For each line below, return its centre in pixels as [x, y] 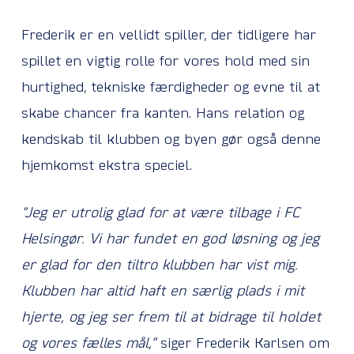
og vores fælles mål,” [88, 344]
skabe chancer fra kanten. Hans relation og [162, 114]
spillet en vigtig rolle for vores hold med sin [165, 62]
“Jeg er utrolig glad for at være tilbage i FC [160, 214]
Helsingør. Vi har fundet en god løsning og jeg [170, 240]
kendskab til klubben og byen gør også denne [171, 140]
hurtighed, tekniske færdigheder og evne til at [170, 88]
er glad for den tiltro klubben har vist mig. [159, 266]
